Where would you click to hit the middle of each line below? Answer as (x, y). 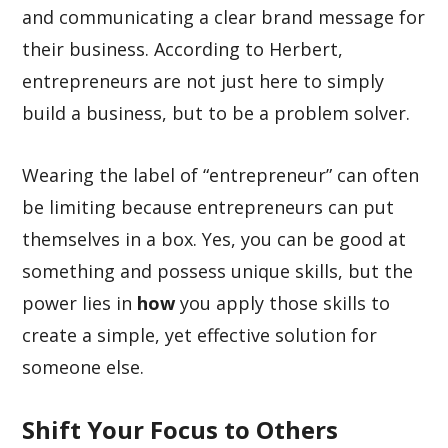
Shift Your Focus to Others (180, 429)
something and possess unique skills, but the (218, 271)
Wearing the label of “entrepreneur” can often (221, 175)
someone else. (86, 367)
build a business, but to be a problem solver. (219, 113)
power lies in (80, 303)
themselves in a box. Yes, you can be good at (214, 239)
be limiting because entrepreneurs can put (208, 207)
